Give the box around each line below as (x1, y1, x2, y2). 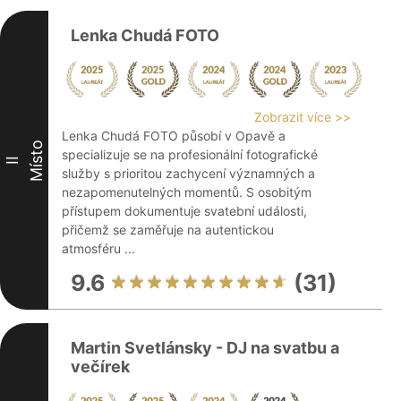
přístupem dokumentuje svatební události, (62, 203, 307, 218)
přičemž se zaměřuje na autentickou (62, 222, 274, 237)
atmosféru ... (62, 241, 135, 256)
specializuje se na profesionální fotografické (62, 147, 318, 162)
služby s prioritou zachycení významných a (62, 166, 315, 181)
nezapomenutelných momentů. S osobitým (62, 184, 311, 200)
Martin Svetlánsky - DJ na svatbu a (71, 338, 339, 357)
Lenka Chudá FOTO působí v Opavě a (62, 128, 286, 143)
